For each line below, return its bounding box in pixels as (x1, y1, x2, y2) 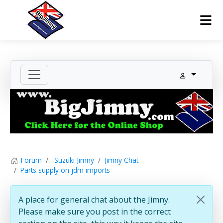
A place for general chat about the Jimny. (18, 194, 170, 206)
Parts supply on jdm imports (20, 165, 110, 175)
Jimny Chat (105, 155, 138, 165)
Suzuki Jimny (54, 155, 94, 165)
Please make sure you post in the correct (18, 206, 171, 218)
